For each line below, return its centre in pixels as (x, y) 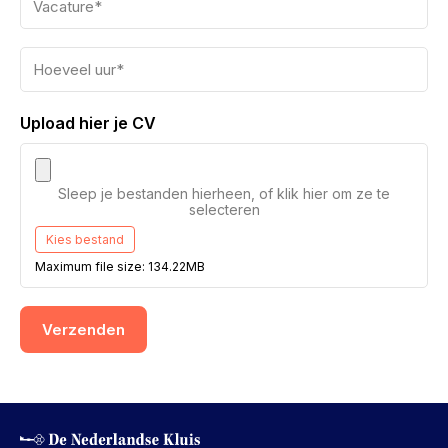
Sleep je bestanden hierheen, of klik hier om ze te (224, 193)
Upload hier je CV (88, 123)
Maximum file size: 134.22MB (120, 266)
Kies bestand (85, 239)
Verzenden (83, 329)
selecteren (224, 209)
